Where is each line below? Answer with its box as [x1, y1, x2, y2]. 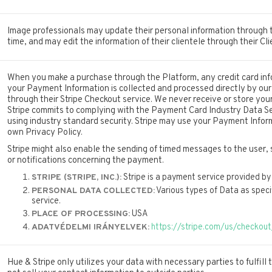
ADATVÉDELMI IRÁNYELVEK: [31, 222, 149, 233]
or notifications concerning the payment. [7, 155, 164, 167]
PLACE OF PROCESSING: [31, 209, 130, 220]
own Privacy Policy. [7, 127, 83, 139]
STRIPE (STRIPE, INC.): [31, 172, 121, 183]
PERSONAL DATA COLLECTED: [31, 185, 155, 196]
